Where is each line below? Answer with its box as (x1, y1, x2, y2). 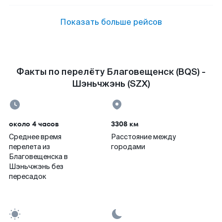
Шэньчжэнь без (9, 162, 63, 171)
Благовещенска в (9, 152, 68, 161)
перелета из (9, 142, 50, 151)
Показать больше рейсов (60, 17, 162, 27)
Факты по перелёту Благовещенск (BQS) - (16, 66, 206, 78)
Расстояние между (111, 132, 176, 141)
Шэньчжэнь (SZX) (72, 78, 150, 90)
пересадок (9, 172, 46, 181)
